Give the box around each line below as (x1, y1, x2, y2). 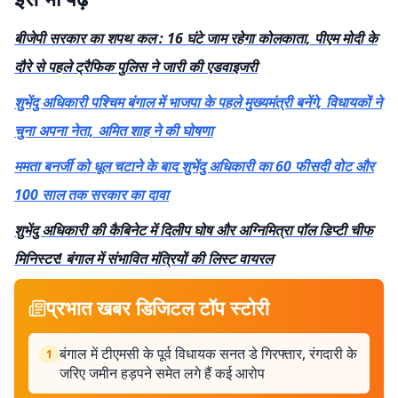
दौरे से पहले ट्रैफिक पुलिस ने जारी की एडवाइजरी (14, 57, 258, 76)
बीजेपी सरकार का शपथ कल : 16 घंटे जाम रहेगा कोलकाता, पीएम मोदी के (14, 28, 378, 48)
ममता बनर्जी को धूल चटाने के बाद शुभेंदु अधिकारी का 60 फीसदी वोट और (14, 156, 374, 176)
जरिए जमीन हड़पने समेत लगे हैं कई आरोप (60, 363, 265, 383)
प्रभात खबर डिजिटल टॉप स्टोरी (46, 294, 269, 321)
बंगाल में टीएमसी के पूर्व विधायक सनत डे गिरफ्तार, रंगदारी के (60, 344, 357, 363)
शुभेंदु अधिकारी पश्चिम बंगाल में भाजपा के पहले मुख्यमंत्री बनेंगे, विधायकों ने (14, 92, 382, 112)
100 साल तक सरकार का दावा (14, 185, 169, 204)
